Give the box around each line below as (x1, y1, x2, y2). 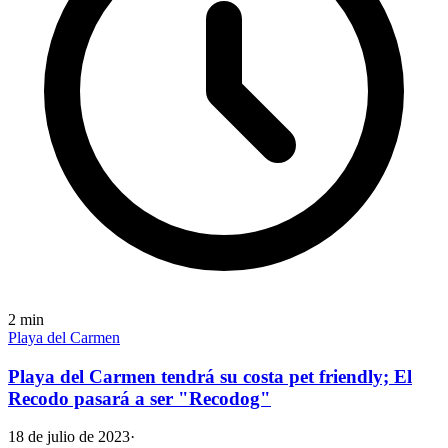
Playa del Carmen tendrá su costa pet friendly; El (8, 365, 412, 387)
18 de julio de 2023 (8, 428, 130, 446)
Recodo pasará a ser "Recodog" (8, 387, 271, 409)
